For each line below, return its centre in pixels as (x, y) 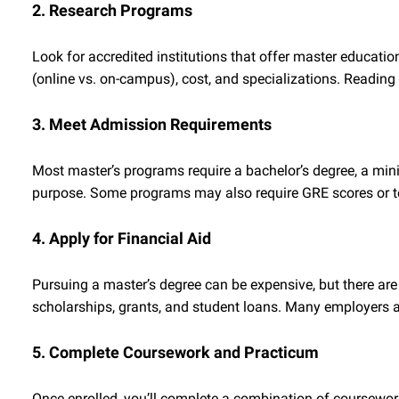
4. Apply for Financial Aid (122, 238)
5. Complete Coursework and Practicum (175, 352)
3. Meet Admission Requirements (152, 124)
